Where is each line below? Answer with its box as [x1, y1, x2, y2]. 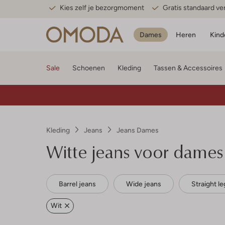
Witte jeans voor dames [46, 139, 223, 164]
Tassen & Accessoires [154, 64, 222, 72]
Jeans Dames [117, 126, 159, 134]
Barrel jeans [59, 180, 96, 188]
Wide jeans [126, 180, 161, 188]
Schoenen [72, 64, 105, 72]
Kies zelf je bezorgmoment [60, 4, 144, 12]
